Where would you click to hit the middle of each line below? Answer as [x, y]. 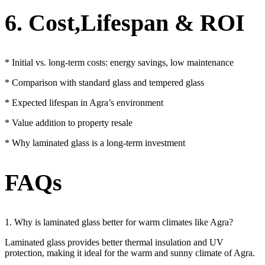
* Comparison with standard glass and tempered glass [104, 83]
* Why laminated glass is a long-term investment [95, 143]
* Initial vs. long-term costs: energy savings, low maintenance [119, 63]
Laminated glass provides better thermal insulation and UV [114, 243]
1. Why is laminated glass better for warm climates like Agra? [119, 222]
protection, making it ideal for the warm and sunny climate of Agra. [130, 253]
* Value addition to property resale [69, 123]
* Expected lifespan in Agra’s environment [84, 103]
